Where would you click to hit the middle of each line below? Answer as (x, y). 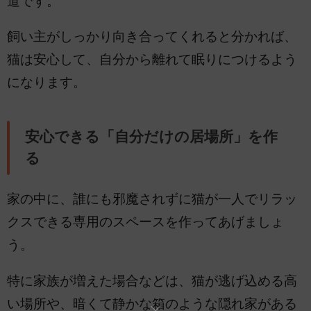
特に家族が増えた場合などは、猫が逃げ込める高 (152, 280)
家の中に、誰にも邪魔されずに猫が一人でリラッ (152, 199)
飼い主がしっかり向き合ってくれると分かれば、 (152, 37)
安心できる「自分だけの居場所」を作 (151, 136)
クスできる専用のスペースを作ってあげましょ (145, 222)
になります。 (47, 83)
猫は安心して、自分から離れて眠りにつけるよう (152, 60)
